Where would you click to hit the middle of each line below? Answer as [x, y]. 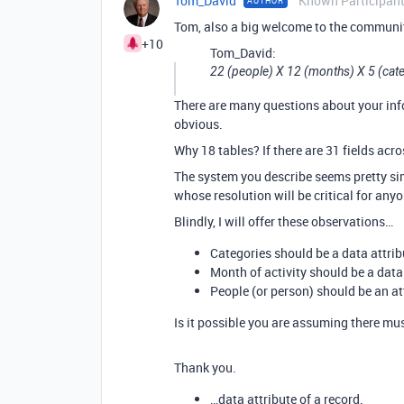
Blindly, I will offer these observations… [284, 221]
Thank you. [205, 367]
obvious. [198, 124]
